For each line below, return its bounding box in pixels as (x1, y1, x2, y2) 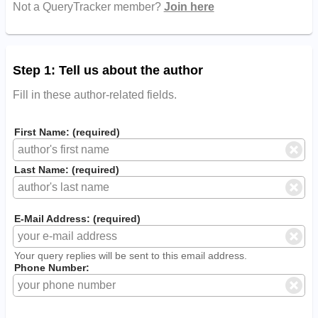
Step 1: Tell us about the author (12, 63, 203, 78)
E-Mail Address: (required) (14, 212, 141, 224)
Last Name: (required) (14, 164, 120, 176)
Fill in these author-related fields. (12, 89, 177, 102)
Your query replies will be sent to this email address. (14, 249, 248, 261)
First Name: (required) (14, 126, 121, 138)
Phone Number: (14, 261, 90, 273)
